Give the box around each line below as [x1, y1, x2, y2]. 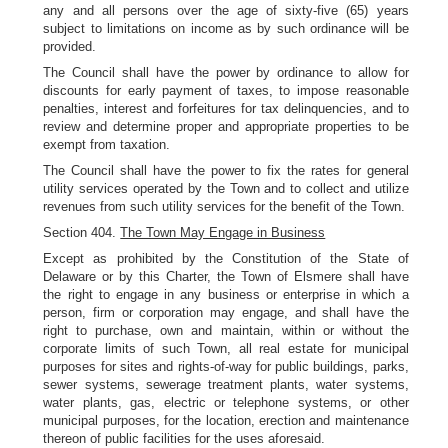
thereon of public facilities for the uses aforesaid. [43, 431, 326, 446]
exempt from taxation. [43, 137, 171, 152]
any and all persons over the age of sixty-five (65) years [43, 3, 409, 18]
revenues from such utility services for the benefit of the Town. [43, 199, 406, 214]
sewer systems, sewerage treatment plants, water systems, [43, 377, 409, 392]
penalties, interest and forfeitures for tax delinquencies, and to [43, 101, 409, 116]
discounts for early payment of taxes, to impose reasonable [43, 83, 409, 98]
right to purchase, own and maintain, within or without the [43, 323, 409, 338]
